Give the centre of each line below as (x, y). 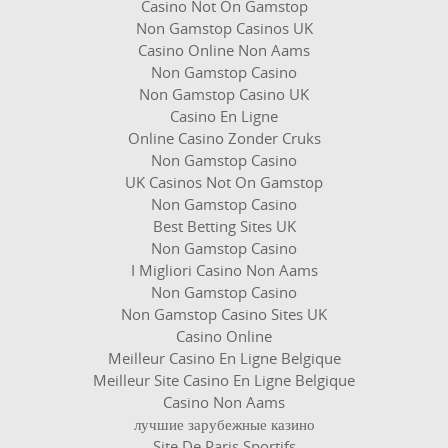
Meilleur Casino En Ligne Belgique (224, 358)
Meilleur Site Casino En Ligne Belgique (224, 380)
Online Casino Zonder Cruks (224, 138)
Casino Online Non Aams (224, 50)
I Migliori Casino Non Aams (224, 270)
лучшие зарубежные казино (224, 424)
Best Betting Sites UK (224, 226)
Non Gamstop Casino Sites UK (224, 314)
